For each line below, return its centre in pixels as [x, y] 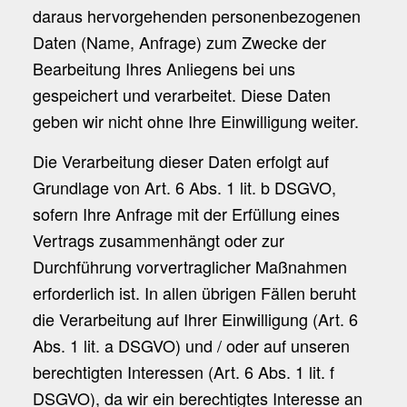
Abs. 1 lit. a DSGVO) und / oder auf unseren [191, 346]
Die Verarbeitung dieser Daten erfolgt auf [180, 161]
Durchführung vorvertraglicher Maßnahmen [189, 267]
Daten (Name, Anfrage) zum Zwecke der [179, 41]
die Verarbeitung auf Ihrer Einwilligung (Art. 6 [195, 319]
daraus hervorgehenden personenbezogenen [196, 15]
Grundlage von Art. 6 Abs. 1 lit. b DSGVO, [184, 188]
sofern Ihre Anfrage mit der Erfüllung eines [186, 214]
